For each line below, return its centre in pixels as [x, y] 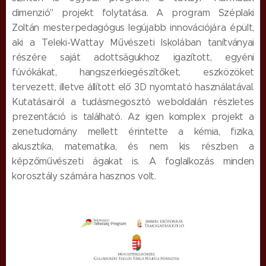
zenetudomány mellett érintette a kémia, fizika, [133, 132]
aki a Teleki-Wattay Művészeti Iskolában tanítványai [133, 42]
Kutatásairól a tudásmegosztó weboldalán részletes [133, 102]
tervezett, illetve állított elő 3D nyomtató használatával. [133, 87]
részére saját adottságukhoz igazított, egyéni [133, 57]
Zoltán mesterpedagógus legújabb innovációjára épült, [133, 28]
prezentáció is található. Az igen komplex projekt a [133, 117]
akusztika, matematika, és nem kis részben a [133, 146]
